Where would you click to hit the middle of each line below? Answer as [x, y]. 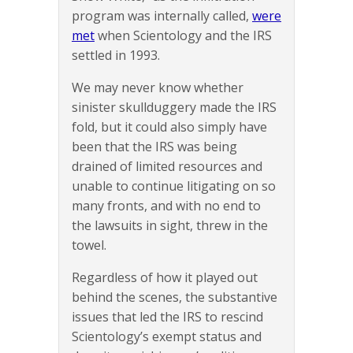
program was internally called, [162, 16]
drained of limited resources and [167, 167]
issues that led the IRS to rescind [167, 317]
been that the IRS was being [154, 147]
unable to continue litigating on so [174, 186]
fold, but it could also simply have [169, 127]
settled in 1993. [116, 56]
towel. [89, 245]
